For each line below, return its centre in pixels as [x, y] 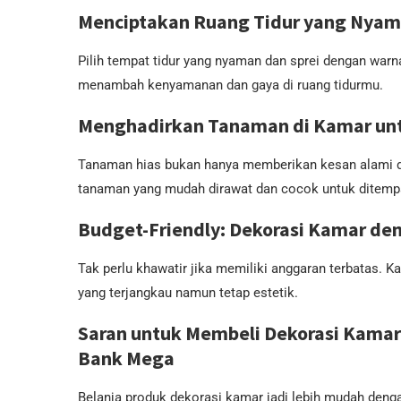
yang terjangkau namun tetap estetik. [188, 293]
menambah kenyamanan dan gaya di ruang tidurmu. [230, 85]
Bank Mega [126, 358]
